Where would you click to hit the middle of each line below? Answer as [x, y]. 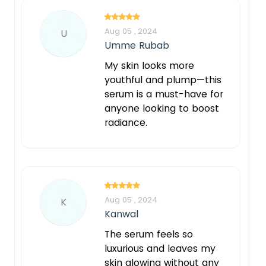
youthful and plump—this [163, 80]
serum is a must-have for [164, 94]
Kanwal [121, 214]
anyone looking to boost [162, 108]
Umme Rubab [137, 45]
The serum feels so [149, 234]
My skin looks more [149, 65]
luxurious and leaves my [160, 248]
